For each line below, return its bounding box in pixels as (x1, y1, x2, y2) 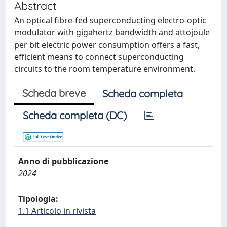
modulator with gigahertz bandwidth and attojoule (14, 27, 210, 38)
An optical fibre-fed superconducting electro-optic (14, 15, 206, 26)
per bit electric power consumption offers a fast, (14, 39, 200, 50)
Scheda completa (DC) (23, 109, 127, 122)
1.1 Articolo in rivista (18, 205, 96, 216)
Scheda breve (22, 87, 86, 99)
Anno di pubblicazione (18, 156, 108, 167)
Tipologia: (18, 193, 58, 204)
